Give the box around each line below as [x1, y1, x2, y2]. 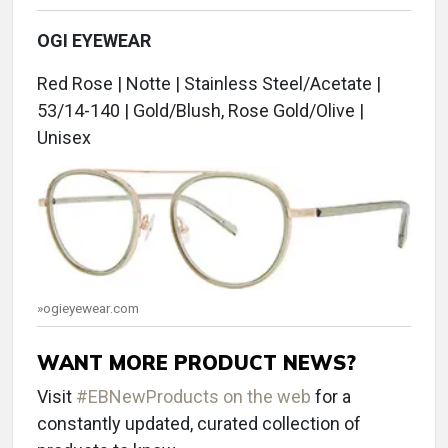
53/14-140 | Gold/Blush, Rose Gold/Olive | [37, 99, 364, 121]
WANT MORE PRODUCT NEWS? [37, 349, 356, 375]
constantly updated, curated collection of [37, 412, 361, 434]
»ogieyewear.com [37, 299, 139, 316]
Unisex [37, 126, 91, 148]
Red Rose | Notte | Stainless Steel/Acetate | [37, 72, 381, 94]
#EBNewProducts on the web [76, 385, 311, 407]
